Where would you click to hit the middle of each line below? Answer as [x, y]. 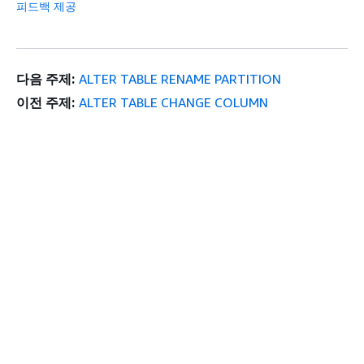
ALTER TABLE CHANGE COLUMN [173, 103]
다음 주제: [45, 79]
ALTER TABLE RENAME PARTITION [180, 79]
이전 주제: [45, 103]
